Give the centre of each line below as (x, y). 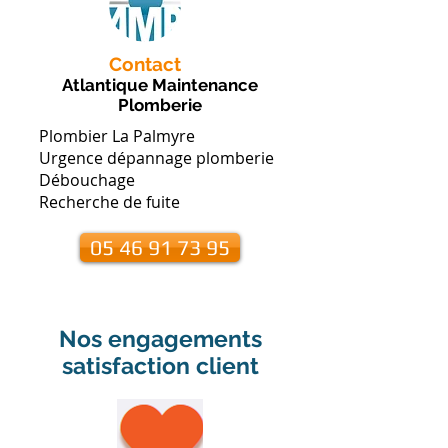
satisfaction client (160, 365)
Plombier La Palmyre (117, 136)
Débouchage (87, 180)
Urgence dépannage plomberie (156, 158)
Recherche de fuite (109, 202)
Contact (145, 64)
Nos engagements (160, 338)
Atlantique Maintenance (160, 85)
